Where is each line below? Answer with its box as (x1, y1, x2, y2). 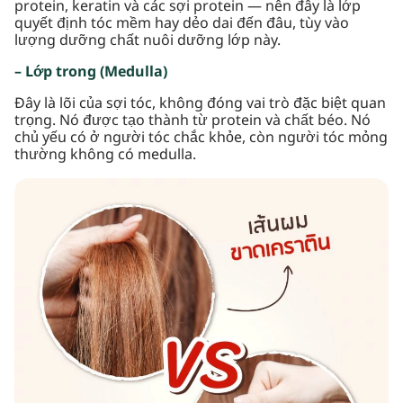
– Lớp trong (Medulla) (14, 61, 167, 83)
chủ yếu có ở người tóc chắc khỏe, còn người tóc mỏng (14, 127, 388, 148)
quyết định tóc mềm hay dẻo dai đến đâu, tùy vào (14, 13, 349, 34)
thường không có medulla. (14, 144, 196, 166)
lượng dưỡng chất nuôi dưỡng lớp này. (14, 30, 281, 51)
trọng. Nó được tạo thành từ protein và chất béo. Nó (14, 110, 371, 131)
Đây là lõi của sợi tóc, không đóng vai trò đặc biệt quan (14, 93, 386, 114)
